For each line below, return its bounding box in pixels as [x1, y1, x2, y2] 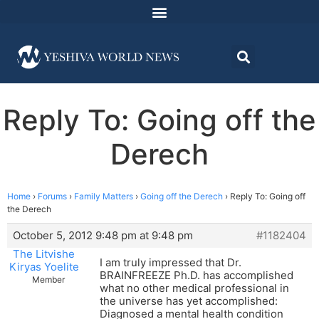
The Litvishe [13, 247, 75, 261]
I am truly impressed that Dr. [100, 256, 241, 270]
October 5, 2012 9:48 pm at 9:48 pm [13, 229, 193, 243]
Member [31, 274, 65, 286]
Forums [38, 191, 67, 202]
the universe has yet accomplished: [100, 294, 278, 308]
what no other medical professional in [100, 281, 289, 296]
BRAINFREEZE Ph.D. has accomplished [100, 268, 293, 283]
